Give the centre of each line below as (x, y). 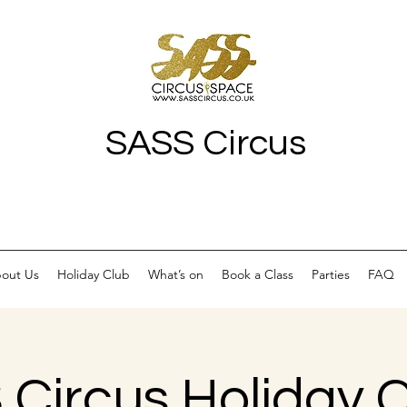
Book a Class (257, 274)
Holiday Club (93, 274)
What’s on (175, 274)
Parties (330, 274)
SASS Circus (206, 143)
